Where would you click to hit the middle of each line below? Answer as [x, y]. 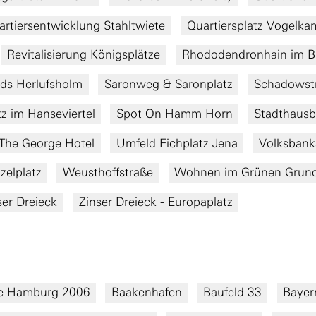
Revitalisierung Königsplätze [84, 55]
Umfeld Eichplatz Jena [177, 143]
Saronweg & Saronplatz [168, 84]
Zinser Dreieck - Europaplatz [156, 202]
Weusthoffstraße [108, 172]
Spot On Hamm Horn [174, 113]
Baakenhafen [146, 292]
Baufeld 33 [232, 292]
